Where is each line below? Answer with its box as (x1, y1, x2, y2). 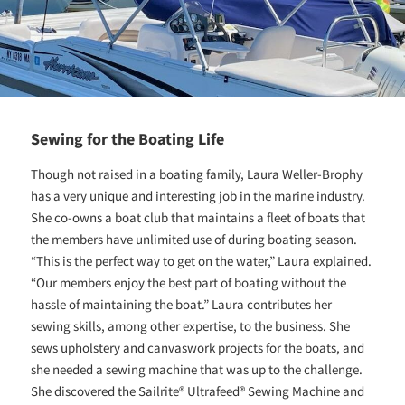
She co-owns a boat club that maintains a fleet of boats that (31, 208, 366, 226)
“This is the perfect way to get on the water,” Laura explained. (31, 251, 372, 269)
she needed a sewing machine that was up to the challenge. (31, 360, 363, 378)
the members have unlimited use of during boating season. (31, 230, 358, 248)
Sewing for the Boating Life (31, 127, 225, 149)
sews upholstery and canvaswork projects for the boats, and (31, 338, 365, 356)
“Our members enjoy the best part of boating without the (31, 273, 347, 291)
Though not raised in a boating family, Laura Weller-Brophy (31, 165, 363, 183)
